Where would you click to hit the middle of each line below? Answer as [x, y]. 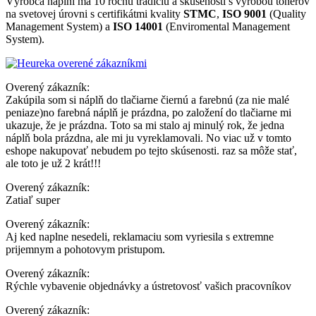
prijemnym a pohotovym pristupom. [85, 249]
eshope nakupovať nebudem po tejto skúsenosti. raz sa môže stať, [151, 150]
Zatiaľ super [33, 200]
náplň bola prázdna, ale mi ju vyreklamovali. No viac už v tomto [148, 138]
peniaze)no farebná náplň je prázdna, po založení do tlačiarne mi [148, 112]
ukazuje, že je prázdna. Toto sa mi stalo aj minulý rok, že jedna [145, 125]
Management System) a [59, 26]
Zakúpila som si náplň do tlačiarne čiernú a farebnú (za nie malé [147, 99]
